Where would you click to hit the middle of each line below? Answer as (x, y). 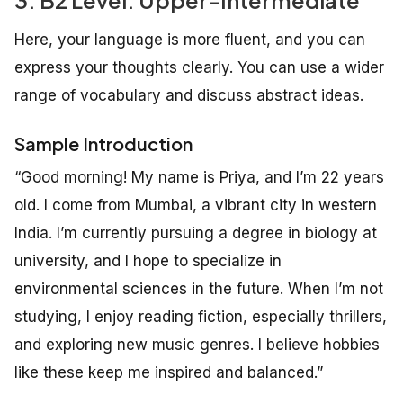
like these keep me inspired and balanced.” (169, 373)
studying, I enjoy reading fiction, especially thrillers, (201, 317)
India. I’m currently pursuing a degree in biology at (196, 233)
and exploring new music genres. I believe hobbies (197, 345)
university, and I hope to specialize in (148, 261)
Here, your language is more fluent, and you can (190, 40)
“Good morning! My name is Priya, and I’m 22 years (199, 178)
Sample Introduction (103, 144)
